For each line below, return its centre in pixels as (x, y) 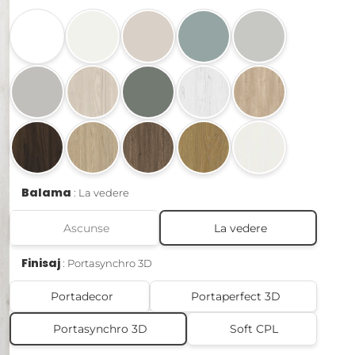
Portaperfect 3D (235, 297)
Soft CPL (254, 329)
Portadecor (82, 297)
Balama (47, 193)
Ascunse (87, 228)
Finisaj (41, 263)
